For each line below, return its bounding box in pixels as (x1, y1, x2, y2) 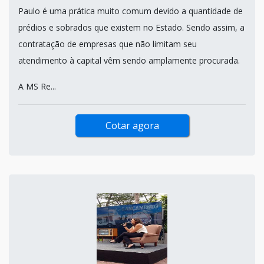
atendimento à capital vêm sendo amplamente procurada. (18, 54, 240, 66)
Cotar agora (105, 118, 159, 132)
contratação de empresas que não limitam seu (18, 38, 197, 49)
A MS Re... (18, 80, 56, 92)
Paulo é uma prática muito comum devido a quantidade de (18, 5, 243, 16)
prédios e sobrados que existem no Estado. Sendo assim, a (18, 21, 245, 33)
